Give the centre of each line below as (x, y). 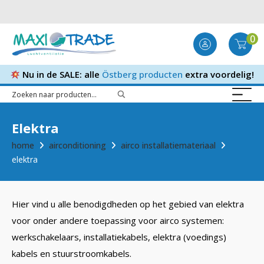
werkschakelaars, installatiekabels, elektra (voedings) (119, 237)
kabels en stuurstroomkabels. (72, 253)
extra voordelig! (219, 74)
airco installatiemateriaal (168, 145)
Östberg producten (143, 74)
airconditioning (77, 145)
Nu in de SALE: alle (61, 74)
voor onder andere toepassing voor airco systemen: (118, 220)
